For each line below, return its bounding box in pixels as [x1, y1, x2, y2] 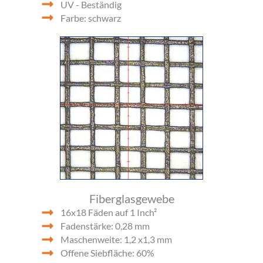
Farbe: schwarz [60, 12, 121, 23]
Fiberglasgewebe [89, 191, 174, 206]
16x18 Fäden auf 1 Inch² [60, 207, 157, 218]
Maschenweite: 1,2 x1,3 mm [60, 234, 172, 245]
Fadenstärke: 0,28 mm [60, 220, 150, 232]
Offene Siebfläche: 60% [60, 247, 154, 259]
